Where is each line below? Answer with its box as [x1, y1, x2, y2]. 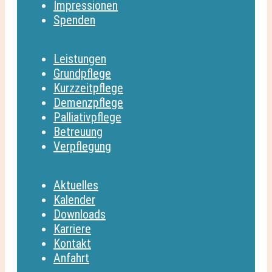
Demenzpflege [53, 95, 123, 110]
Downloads [53, 206, 106, 222]
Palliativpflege [53, 109, 121, 124]
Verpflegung [53, 138, 111, 154]
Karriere [53, 221, 91, 236]
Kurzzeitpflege [53, 80, 123, 95]
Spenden [53, 12, 95, 27]
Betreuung [53, 124, 103, 139]
